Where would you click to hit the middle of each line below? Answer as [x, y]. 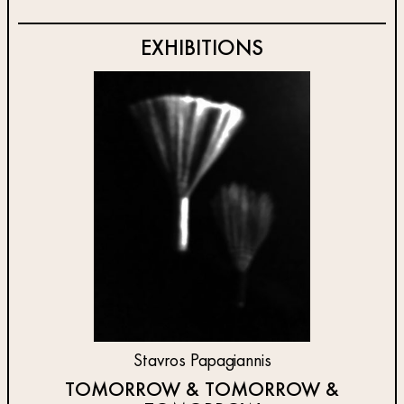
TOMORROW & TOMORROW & [202, 390]
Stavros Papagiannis [202, 361]
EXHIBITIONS [202, 49]
